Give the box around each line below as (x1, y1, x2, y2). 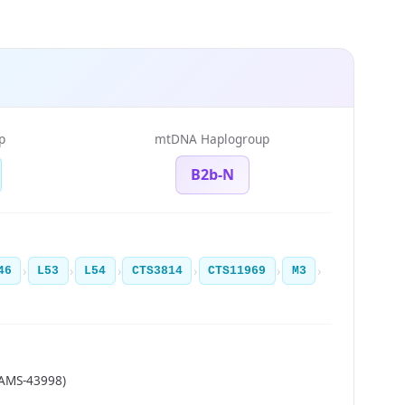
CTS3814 (131, 264, 183, 278)
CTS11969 (208, 264, 267, 278)
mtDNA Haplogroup (155, 129, 269, 147)
